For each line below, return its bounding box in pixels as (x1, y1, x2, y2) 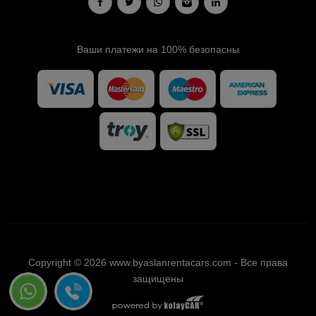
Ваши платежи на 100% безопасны (77, 43, 239, 55)
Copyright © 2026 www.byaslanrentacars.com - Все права (28, 257, 288, 269)
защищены (133, 273, 183, 285)
